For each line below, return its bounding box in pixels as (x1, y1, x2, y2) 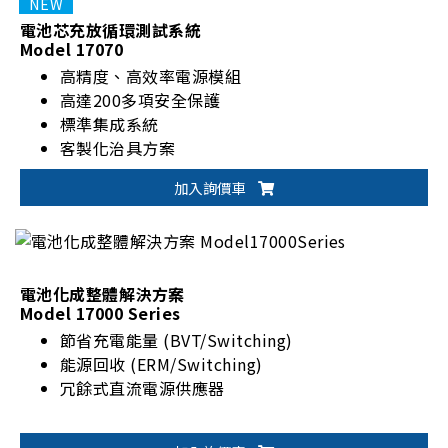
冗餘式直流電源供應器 (60, 376, 225, 400)
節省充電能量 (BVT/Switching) (60, 328, 293, 352)
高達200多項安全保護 (60, 88, 221, 113)
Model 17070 (20, 37, 124, 62)
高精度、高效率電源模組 (60, 64, 242, 89)
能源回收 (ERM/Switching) (60, 352, 263, 376)
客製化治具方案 (60, 136, 176, 161)
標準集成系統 (60, 112, 159, 137)
